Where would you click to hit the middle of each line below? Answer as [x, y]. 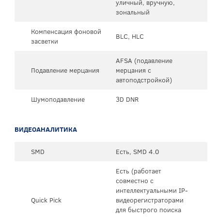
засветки [45, 41]
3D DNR [127, 99]
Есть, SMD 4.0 [138, 151]
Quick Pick [46, 200]
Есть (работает [139, 171]
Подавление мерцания [65, 70]
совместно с [135, 180]
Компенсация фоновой [66, 31]
